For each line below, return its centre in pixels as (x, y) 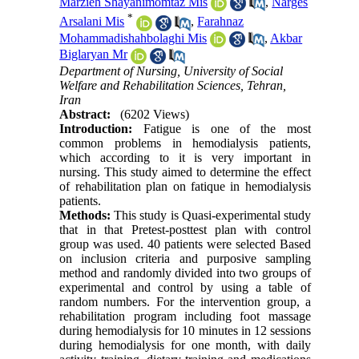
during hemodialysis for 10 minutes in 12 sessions (185, 330)
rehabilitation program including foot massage (185, 316)
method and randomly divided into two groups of (185, 272)
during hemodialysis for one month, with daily (185, 345)
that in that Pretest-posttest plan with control (185, 229)
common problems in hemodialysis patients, (185, 143)
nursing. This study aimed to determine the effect (185, 171)
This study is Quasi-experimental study (212, 215)
